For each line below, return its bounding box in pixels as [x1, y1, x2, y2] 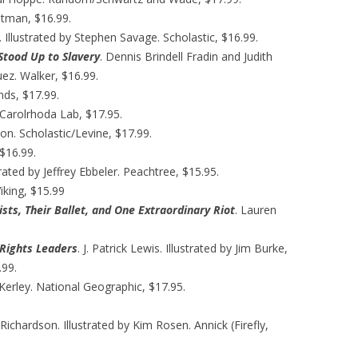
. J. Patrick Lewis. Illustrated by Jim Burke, [78, 241, 288, 256]
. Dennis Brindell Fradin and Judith [100, 49, 272, 64]
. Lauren [235, 202, 276, 217]
